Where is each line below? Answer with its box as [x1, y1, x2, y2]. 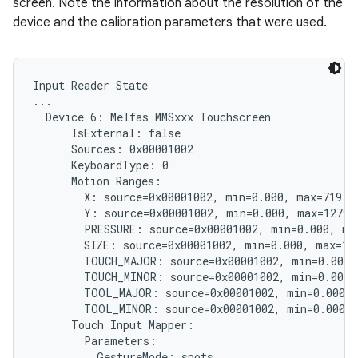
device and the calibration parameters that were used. [13, 14, 327, 30]
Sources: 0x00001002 [33, 141, 193, 157]
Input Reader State [33, 78, 148, 93]
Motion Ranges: [33, 173, 161, 189]
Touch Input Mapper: [33, 317, 194, 332]
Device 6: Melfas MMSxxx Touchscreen [33, 109, 271, 125]
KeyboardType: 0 [33, 157, 169, 173]
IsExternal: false [33, 125, 181, 141]
